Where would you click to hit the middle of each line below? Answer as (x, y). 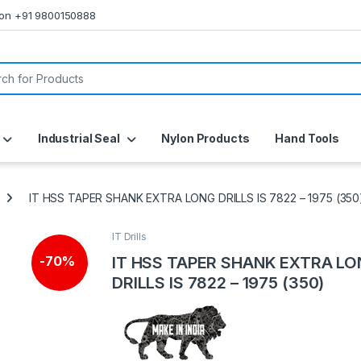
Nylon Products (205, 139)
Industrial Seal (79, 139)
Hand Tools (307, 139)
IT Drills (129, 237)
